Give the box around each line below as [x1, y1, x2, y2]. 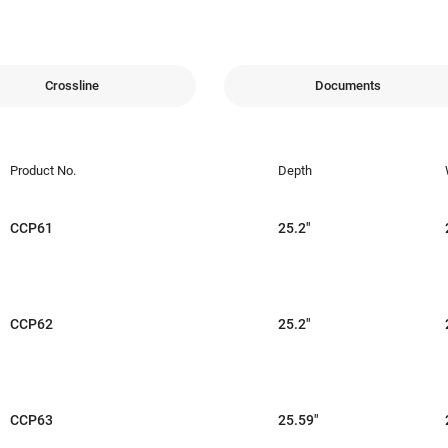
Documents [315, 78, 381, 94]
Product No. [9, 162, 76, 178]
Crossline [45, 78, 100, 94]
